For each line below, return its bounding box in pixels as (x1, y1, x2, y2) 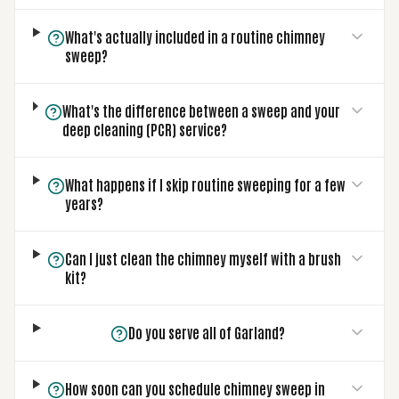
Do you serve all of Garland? (128, 323, 286, 341)
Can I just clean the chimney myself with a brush (65, 249, 342, 267)
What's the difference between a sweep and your (62, 102, 341, 119)
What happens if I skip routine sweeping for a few (64, 175, 346, 193)
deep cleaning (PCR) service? (62, 120, 228, 138)
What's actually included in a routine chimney (65, 28, 326, 45)
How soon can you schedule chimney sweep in (64, 379, 325, 397)
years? (64, 194, 103, 212)
